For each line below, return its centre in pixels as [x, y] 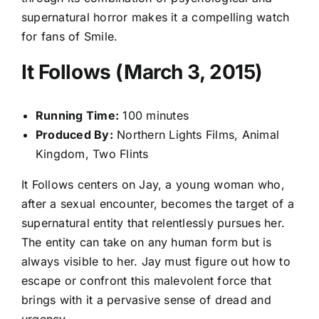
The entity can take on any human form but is [147, 242]
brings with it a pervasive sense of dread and [146, 299]
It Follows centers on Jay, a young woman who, [153, 184]
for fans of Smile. [70, 36]
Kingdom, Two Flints [92, 153]
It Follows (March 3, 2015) [142, 72]
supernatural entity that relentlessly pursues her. [153, 223]
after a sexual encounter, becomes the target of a [158, 203]
